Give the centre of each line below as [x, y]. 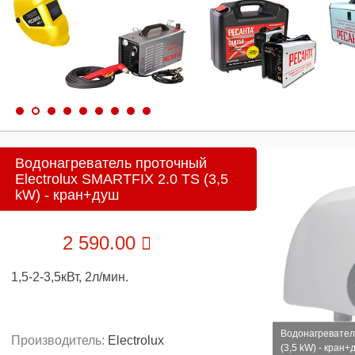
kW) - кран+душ [67, 195]
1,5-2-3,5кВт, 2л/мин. [70, 277]
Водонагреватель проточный [111, 163]
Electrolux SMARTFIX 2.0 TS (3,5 [122, 179]
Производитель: [59, 340]
